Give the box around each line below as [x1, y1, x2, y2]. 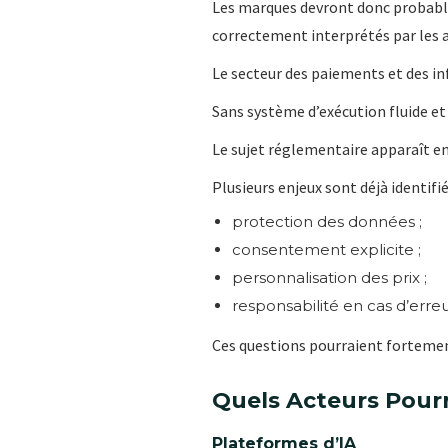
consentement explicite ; [232, 239, 421, 259]
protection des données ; [232, 211, 422, 231]
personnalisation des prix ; [232, 267, 427, 287]
